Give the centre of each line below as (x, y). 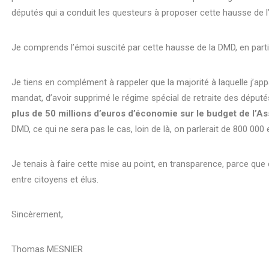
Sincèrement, (38, 214)
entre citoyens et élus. (55, 179)
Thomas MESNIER (47, 249)
